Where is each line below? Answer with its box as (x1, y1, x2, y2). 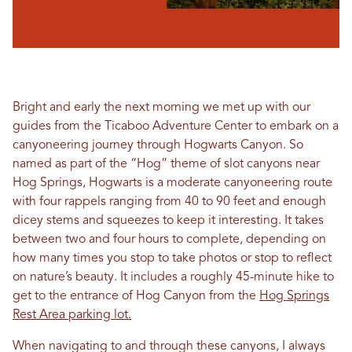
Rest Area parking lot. (13, 308, 131, 321)
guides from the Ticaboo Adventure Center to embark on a (13, 119, 339, 133)
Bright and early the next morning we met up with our (13, 101, 310, 114)
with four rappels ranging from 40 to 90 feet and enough (13, 195, 326, 208)
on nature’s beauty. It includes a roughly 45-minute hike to (13, 270, 334, 284)
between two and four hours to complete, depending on (13, 233, 326, 246)
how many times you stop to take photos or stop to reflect (13, 251, 332, 265)
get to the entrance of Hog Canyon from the (13, 289, 259, 302)
